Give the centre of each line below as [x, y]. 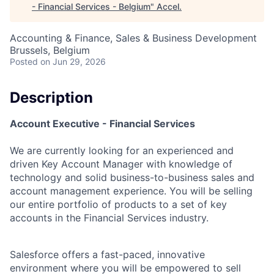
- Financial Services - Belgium [91, 6]
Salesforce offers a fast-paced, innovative [107, 254]
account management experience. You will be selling [131, 191]
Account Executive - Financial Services [102, 123]
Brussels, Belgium [50, 50]
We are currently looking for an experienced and [122, 150]
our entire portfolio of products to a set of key [118, 204]
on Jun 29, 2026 [73, 61]
